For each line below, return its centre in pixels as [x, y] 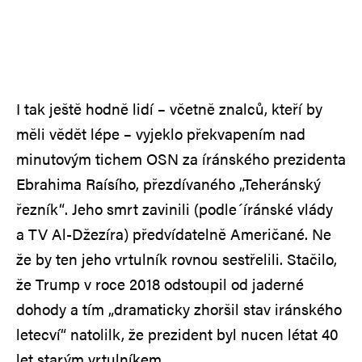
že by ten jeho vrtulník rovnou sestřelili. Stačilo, [177, 259]
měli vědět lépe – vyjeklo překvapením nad [161, 133]
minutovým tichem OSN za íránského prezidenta [181, 158]
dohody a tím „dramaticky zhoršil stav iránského [179, 309]
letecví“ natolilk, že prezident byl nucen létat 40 [177, 334]
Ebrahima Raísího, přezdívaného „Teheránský [168, 183]
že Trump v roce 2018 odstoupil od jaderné [160, 284]
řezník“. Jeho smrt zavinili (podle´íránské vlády [175, 208]
